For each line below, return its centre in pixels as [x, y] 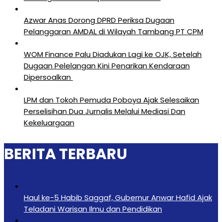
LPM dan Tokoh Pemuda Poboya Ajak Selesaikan [111, 100]
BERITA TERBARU [66, 154]
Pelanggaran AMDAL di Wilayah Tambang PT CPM [113, 31]
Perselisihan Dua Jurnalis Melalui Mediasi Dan [105, 111]
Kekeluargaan [49, 122]
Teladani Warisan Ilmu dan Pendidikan [93, 209]
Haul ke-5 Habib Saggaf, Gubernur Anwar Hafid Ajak [118, 197]
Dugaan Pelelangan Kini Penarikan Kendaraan [107, 65]
